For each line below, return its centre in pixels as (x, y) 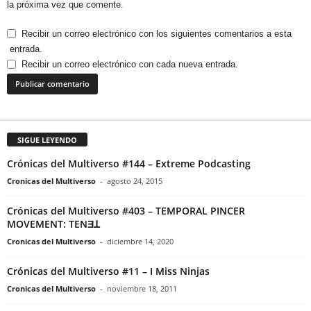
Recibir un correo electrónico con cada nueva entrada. (130, 64)
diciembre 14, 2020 (140, 241)
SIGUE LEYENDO (47, 140)
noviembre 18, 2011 (142, 288)
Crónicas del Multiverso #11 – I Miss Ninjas (108, 271)
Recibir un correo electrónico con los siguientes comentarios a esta (157, 33)
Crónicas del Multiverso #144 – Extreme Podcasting (129, 163)
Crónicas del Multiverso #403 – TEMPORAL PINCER (126, 210)
